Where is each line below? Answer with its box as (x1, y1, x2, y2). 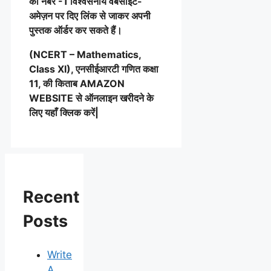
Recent (23, 187, 79, 207)
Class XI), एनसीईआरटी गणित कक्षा (29, 62, 158, 75)
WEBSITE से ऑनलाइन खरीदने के (29, 91, 154, 104)
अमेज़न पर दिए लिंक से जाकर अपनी (29, 9, 151, 22)
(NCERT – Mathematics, (29, 48, 141, 60)
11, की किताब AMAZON (29, 77, 125, 90)
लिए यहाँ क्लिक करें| (29, 106, 99, 119)
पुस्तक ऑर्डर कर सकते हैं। (29, 24, 122, 36)
